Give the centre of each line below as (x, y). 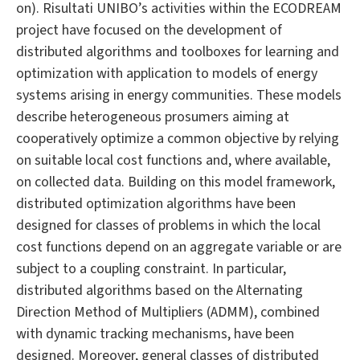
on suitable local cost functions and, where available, (173, 161)
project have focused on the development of (149, 31)
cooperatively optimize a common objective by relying (178, 139)
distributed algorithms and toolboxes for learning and (178, 52)
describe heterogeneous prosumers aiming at (153, 117)
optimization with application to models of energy (167, 74)
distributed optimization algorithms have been (156, 204)
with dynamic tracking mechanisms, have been (155, 334)
